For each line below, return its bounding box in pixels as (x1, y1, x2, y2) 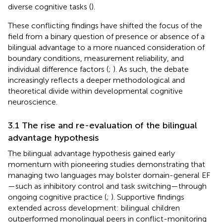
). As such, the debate (113, 64, 189, 74)
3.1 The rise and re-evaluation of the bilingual (8, 119, 197, 131)
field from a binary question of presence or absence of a (8, 31, 205, 41)
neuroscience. (8, 97, 57, 107)
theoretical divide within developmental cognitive (8, 86, 183, 96)
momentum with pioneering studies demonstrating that (8, 159, 205, 169)
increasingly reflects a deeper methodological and (8, 75, 185, 85)
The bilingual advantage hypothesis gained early (8, 148, 175, 158)
